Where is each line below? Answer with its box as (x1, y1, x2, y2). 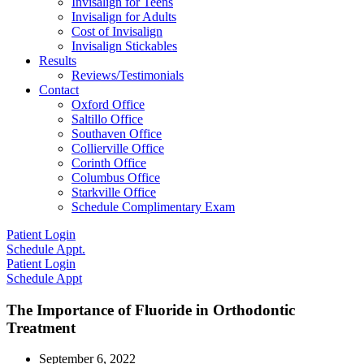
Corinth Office (71, 156, 146, 170)
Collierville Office (71, 141, 164, 155)
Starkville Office (71, 185, 156, 199)
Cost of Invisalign (71, 24, 162, 38)
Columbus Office (71, 171, 160, 184)
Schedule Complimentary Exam (71, 200, 235, 214)
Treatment (6, 318, 76, 336)
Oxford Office (71, 97, 145, 111)
